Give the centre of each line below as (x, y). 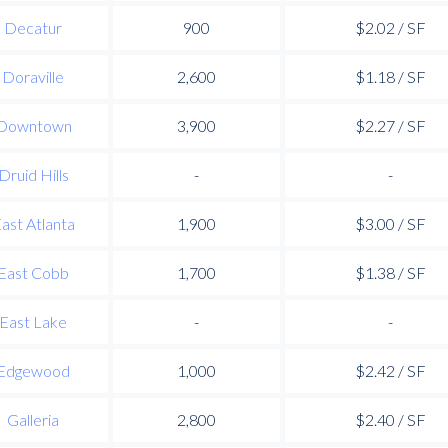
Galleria (33, 419)
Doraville (33, 76)
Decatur (33, 27)
